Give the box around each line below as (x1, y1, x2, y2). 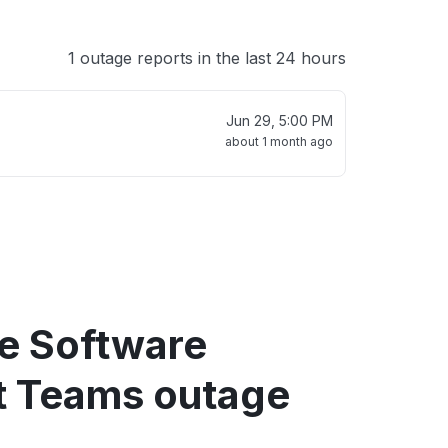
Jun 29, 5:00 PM (226, 112, 333, 129)
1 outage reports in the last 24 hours (68, 48, 346, 68)
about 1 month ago (225, 134, 333, 149)
